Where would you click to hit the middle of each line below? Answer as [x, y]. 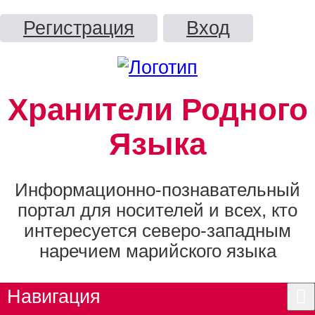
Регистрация [79, 28]
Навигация [54, 296]
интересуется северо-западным [157, 230]
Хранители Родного [157, 110]
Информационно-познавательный [157, 189]
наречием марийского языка [157, 251]
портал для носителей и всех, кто [157, 210]
